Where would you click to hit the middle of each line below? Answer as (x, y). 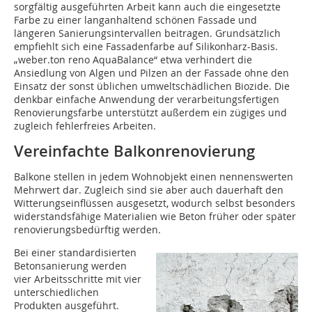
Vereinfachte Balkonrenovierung (134, 151)
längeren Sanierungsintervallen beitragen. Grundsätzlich (147, 33)
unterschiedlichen (56, 292)
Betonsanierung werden (70, 265)
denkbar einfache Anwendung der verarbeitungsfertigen (147, 99)
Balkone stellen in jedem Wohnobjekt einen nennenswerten (154, 176)
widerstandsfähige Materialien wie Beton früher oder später (155, 216)
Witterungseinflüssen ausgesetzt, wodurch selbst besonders (155, 203)
